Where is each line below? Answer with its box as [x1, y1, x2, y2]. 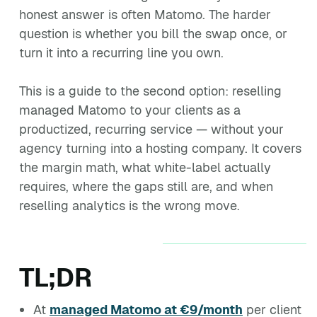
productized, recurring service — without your [19, 121, 284, 137]
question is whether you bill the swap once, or [19, 25, 287, 42]
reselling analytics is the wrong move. [19, 197, 240, 214]
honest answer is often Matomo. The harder [19, 6, 271, 23]
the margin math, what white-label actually [19, 159, 271, 175]
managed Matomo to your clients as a [19, 102, 241, 118]
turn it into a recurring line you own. [19, 45, 224, 61]
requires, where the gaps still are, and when [19, 178, 273, 195]
